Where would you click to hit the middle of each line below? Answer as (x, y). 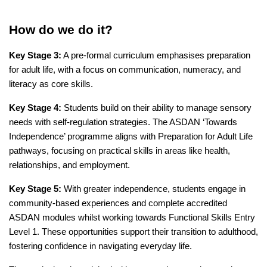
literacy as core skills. (51, 84)
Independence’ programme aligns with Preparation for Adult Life (131, 136)
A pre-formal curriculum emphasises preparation (156, 55)
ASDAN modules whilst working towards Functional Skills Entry (132, 217)
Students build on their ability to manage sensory (156, 108)
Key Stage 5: (35, 189)
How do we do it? (61, 30)
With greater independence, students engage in (153, 189)
